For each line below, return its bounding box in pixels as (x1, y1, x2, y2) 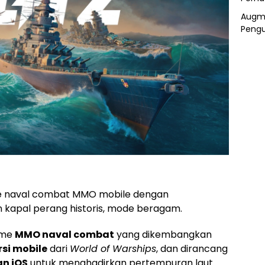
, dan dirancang (156, 241, 228, 256)
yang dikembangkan (114, 227, 212, 241)
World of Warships (70, 241, 156, 256)
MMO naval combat (15, 227, 114, 241)
